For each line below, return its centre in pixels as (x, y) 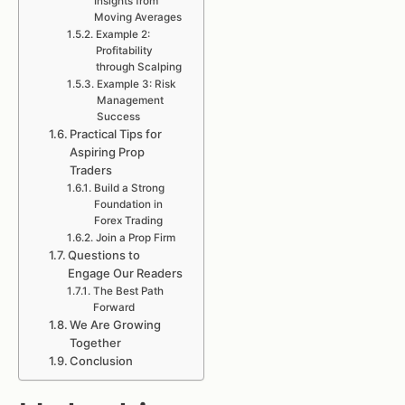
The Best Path (128, 291)
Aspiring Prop (108, 152)
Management (130, 100)
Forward (113, 307)
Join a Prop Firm (135, 238)
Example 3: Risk (136, 84)
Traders (91, 170)
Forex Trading (128, 221)
